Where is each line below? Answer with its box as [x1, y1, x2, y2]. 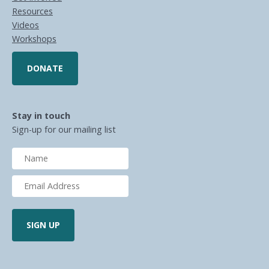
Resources [12, 5, 53, 17]
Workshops [12, 32, 56, 44]
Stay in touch [12, 109, 70, 121]
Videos [12, 19, 39, 31]
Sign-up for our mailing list [12, 123, 116, 135]
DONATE [27, 62, 63, 74]
